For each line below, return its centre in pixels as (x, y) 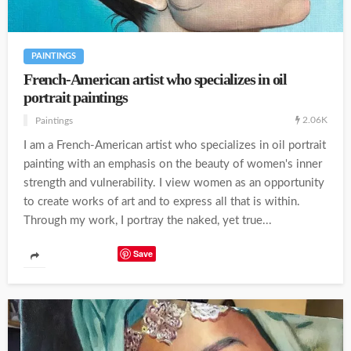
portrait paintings (76, 97)
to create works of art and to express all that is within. (162, 201)
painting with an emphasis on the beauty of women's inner (173, 164)
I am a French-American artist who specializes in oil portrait (175, 145)
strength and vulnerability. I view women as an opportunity (174, 183)
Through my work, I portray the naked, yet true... (148, 220)
